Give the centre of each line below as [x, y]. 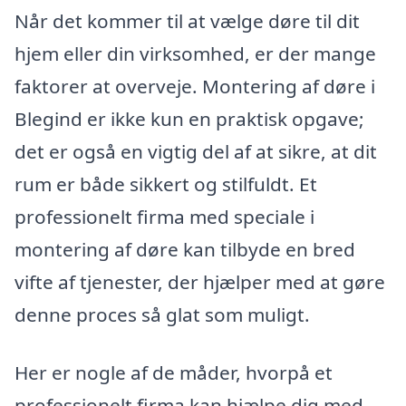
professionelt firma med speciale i [164, 216]
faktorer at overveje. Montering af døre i [195, 86]
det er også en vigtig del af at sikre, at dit [196, 151]
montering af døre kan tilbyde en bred [185, 249]
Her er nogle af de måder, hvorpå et [174, 372]
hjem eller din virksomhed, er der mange [195, 53]
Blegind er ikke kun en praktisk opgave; [189, 118]
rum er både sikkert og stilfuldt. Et [166, 184]
